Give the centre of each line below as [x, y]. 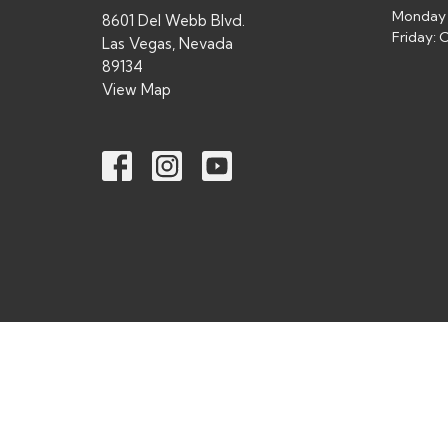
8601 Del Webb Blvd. [173, 20]
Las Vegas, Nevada [167, 43]
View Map [136, 89]
